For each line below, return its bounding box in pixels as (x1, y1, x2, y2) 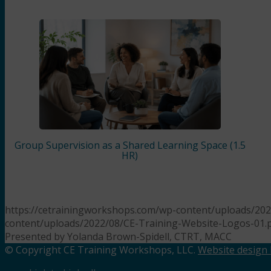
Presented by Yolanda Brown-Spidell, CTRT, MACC (5, 230, 232, 244)
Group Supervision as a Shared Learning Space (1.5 (14, 139, 246, 152)
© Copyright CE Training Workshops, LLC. (5, 243, 198, 257)
